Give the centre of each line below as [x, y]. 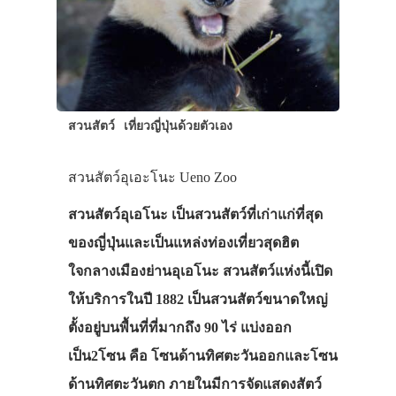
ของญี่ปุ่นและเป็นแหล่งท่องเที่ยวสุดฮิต [183, 242]
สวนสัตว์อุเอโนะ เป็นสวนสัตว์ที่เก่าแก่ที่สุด [195, 214]
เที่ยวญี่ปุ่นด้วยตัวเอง [178, 125]
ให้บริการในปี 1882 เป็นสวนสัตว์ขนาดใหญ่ [198, 299]
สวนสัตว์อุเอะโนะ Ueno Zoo [152, 177]
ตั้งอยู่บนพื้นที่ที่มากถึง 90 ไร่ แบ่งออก [179, 327]
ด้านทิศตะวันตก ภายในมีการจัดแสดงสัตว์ [194, 384]
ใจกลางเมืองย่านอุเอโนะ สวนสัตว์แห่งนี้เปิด [200, 270]
